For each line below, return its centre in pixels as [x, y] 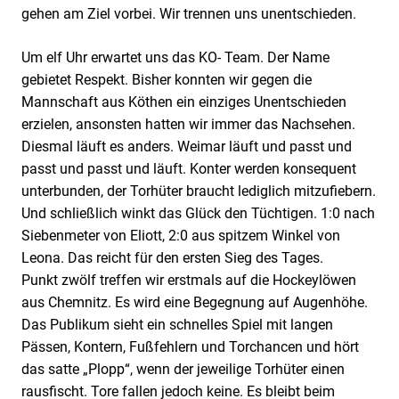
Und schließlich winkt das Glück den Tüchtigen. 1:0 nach [198, 213]
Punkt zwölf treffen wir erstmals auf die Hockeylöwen [189, 280]
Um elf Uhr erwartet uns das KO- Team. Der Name [175, 57]
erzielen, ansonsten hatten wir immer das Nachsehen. [188, 124]
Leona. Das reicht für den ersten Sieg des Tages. [172, 257]
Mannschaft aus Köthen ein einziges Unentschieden [184, 102]
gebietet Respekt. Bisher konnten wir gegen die [167, 79]
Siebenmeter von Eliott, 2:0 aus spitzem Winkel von [181, 235]
